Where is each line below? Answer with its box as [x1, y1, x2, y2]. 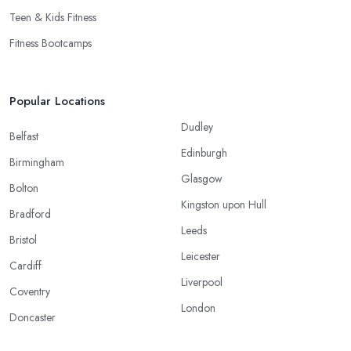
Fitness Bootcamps [9, 35, 92, 52]
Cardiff [9, 258, 42, 274]
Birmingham [9, 154, 64, 171]
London [181, 300, 215, 317]
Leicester [181, 248, 220, 265]
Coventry [9, 284, 50, 300]
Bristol [9, 232, 37, 248]
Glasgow [181, 171, 223, 187]
